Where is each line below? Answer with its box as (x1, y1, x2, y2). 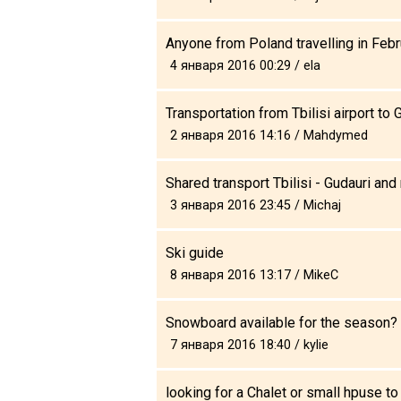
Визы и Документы (63, 379, 205, 397)
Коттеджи (63, 142, 137, 161)
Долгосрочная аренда (63, 226, 227, 244)
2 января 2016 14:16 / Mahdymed (170, 127, 368, 143)
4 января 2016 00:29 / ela (170, 57, 320, 73)
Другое (63, 281, 116, 300)
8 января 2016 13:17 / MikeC (170, 267, 338, 283)
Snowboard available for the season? (166, 313, 397, 331)
